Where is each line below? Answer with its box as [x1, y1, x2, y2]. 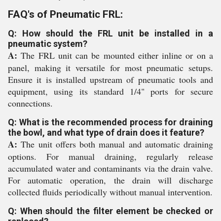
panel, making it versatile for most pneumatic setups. [8, 62, 213, 74]
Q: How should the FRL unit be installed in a [8, 28, 213, 38]
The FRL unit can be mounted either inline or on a [17, 49, 213, 61]
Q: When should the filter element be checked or [8, 206, 213, 216]
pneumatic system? [8, 38, 87, 49]
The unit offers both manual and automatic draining [17, 138, 213, 150]
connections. [8, 97, 53, 109]
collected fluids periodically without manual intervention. [8, 186, 213, 198]
